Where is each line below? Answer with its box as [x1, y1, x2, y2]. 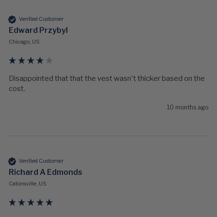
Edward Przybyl [9, 25, 68, 35]
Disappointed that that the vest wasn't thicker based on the [9, 74, 205, 83]
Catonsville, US [9, 180, 46, 187]
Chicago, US [9, 38, 40, 45]
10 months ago [167, 103, 208, 111]
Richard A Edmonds [9, 167, 82, 177]
